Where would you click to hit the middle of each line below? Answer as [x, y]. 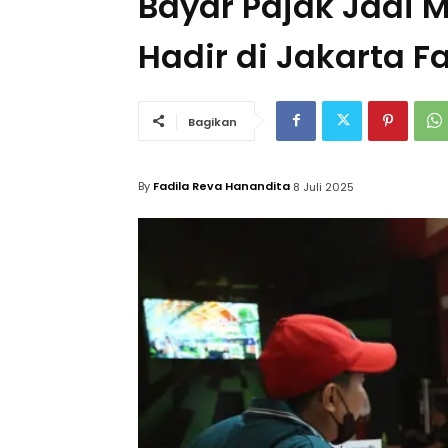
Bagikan [212, 121]
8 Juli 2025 [323, 186]
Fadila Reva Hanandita [221, 186]
